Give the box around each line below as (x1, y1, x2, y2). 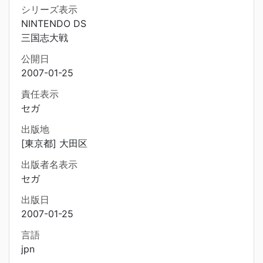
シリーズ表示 (21, 4, 77, 15)
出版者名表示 (21, 159, 77, 170)
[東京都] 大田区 (21, 137, 87, 149)
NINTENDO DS (21, 18, 86, 29)
